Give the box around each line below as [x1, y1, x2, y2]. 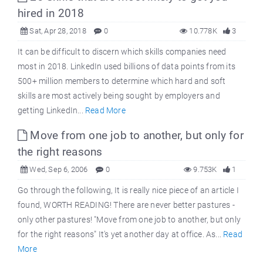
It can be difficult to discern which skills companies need [18, 46, 227, 56]
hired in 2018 [18, 6, 85, 20]
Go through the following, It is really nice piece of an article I [18, 185, 240, 195]
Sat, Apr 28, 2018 [28, 26, 86, 35]
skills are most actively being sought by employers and [18, 90, 220, 100]
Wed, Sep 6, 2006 [28, 164, 88, 174]
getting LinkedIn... [18, 105, 85, 115]
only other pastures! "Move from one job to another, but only [18, 214, 241, 224]
